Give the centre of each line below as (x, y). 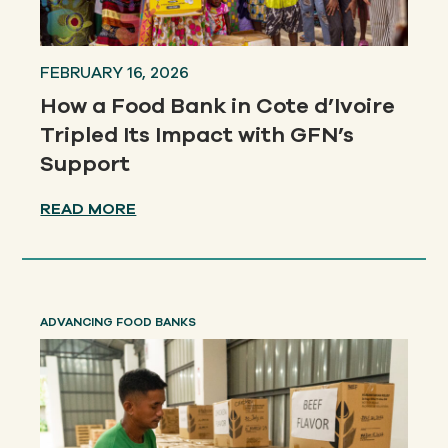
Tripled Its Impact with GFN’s (197, 135)
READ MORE (88, 209)
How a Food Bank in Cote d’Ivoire (218, 106)
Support (85, 164)
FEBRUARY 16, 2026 (115, 73)
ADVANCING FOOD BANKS (118, 322)
